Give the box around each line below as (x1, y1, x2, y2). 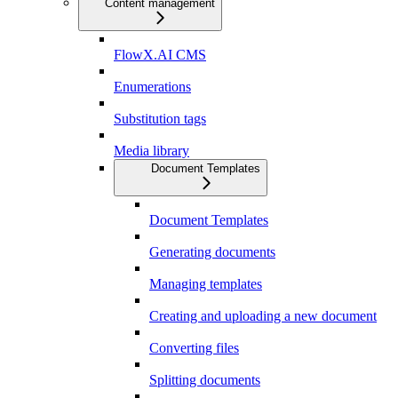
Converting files (149, 340, 239, 356)
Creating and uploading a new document (149, 308, 377, 324)
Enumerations (114, 79, 191, 95)
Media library (114, 143, 189, 159)
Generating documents (149, 244, 275, 260)
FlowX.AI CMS (114, 47, 206, 63)
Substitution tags (114, 111, 206, 127)
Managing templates (149, 276, 262, 292)
